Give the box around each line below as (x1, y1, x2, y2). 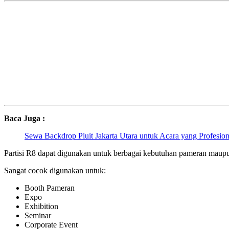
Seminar (25, 211, 51, 220)
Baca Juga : (4, 114, 45, 123)
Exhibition (25, 202, 58, 211)
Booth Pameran (25, 184, 75, 193)
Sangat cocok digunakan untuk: (4, 166, 106, 175)
